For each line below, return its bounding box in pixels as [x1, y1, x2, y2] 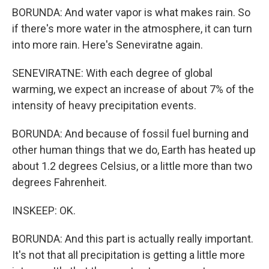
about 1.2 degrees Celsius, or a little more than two [12, 159, 252, 172]
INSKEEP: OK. [12, 204, 76, 217]
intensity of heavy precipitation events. [12, 98, 196, 112]
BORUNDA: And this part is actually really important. [12, 232, 253, 245]
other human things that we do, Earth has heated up [12, 143, 256, 156]
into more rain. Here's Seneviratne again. [12, 38, 203, 51]
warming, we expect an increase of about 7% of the [12, 82, 254, 95]
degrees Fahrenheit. [12, 175, 107, 189]
